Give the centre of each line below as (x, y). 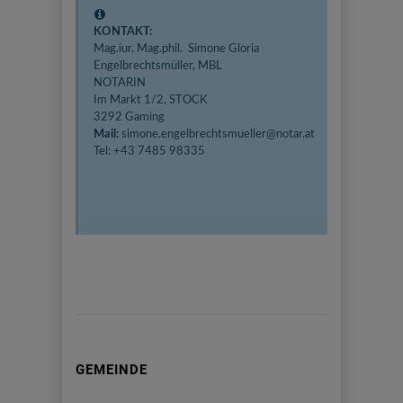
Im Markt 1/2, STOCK (151, 101)
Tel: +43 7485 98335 (149, 152)
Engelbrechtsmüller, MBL (158, 67)
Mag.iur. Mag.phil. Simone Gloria (176, 49)
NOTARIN (121, 84)
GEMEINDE (112, 370)
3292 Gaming (130, 118)
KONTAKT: (123, 32)
